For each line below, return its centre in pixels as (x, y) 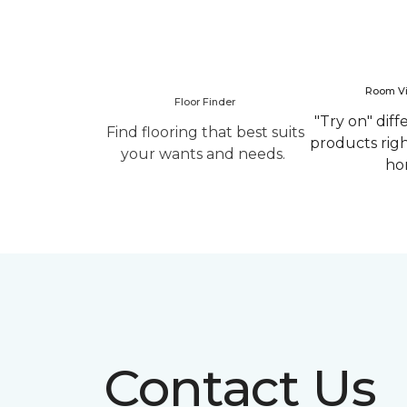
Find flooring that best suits (205, 132)
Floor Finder (205, 102)
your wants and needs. (205, 154)
